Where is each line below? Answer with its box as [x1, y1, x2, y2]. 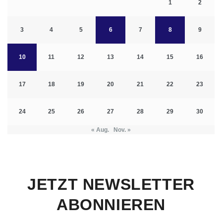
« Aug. [91, 126, 109, 134]
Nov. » [113, 126, 131, 134]
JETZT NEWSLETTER [27, 175, 195, 194]
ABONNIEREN [56, 196, 166, 214]
